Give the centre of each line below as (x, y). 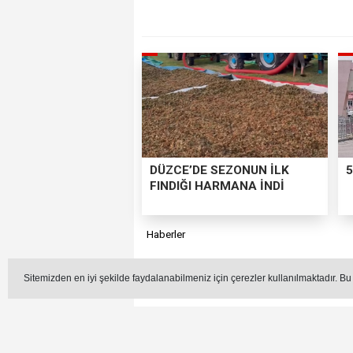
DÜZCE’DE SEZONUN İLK (219, 171)
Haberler (166, 234)
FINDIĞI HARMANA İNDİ (217, 186)
